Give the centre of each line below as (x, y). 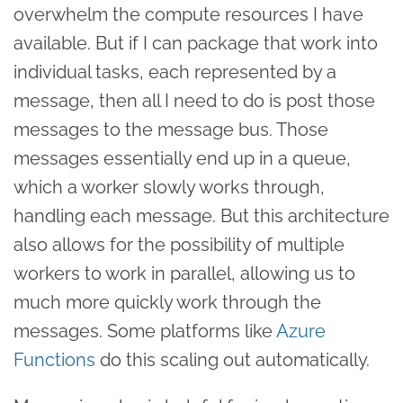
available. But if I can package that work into (196, 43)
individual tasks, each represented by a (175, 72)
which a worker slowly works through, (169, 187)
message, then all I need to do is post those (194, 100)
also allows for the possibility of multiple (179, 244)
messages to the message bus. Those (171, 129)
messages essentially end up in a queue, (182, 158)
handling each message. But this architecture (201, 215)
